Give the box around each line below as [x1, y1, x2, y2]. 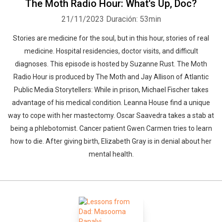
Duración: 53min [106, 14, 161, 24]
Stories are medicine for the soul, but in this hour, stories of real [13, 34, 209, 42]
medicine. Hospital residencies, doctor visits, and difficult [24, 47, 198, 55]
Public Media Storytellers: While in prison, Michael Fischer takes [13, 86, 209, 94]
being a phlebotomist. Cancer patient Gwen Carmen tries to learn [10, 124, 212, 132]
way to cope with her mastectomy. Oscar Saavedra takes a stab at [8, 111, 214, 119]
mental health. [88, 150, 134, 158]
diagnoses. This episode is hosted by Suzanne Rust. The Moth [15, 60, 207, 68]
